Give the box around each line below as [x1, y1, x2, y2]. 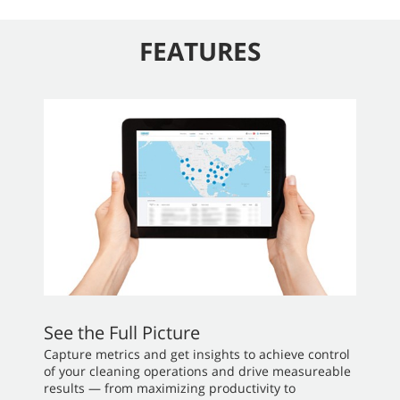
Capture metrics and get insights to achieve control [44, 345, 350, 362]
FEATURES [139, 34, 261, 69]
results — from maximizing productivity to [44, 379, 296, 396]
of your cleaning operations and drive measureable [44, 362, 351, 379]
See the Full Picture [44, 320, 200, 345]
